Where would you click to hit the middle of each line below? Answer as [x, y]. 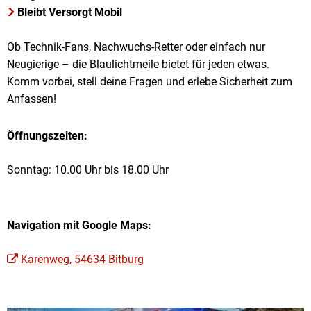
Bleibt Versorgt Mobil [70, 12]
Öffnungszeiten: [47, 136]
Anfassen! [32, 99]
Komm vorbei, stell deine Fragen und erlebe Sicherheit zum [150, 82]
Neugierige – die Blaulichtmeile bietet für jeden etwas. [138, 64]
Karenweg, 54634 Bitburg [82, 259]
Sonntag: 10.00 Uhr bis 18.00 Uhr [88, 170]
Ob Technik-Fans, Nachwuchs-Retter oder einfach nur [136, 47]
